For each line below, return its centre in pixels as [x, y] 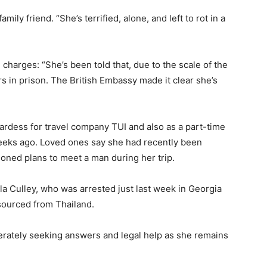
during [126, 158]
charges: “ [24, 65]
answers [84, 235]
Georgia [205, 189]
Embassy [119, 80]
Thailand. [75, 204]
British [85, 80]
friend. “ [43, 18]
